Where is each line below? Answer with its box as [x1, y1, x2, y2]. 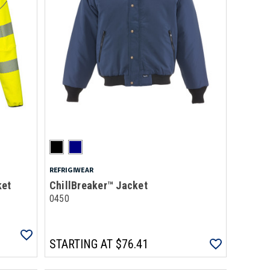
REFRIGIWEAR [49, 165, 93, 174]
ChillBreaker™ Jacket [49, 179, 148, 192]
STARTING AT [49, 237, 113, 251]
